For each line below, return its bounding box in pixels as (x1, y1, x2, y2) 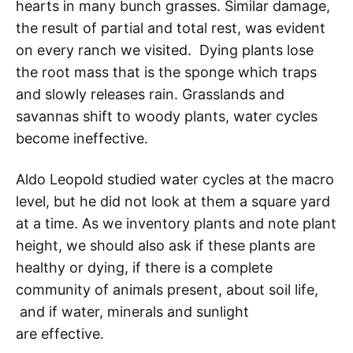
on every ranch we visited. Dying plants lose (16, 41, 314, 58)
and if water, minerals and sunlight (16, 303, 249, 320)
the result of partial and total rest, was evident (16, 19, 325, 36)
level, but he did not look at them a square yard (16, 192, 330, 210)
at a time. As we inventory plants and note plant (16, 214, 336, 232)
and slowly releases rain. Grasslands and (16, 85, 284, 102)
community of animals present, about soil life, (16, 281, 318, 298)
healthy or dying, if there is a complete (16, 258, 273, 276)
